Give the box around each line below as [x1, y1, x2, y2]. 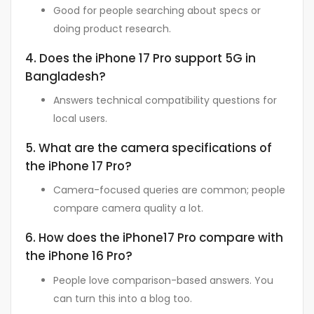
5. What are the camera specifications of [25, 139, 272, 157]
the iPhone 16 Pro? [25, 247, 132, 265]
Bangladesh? [25, 67, 106, 85]
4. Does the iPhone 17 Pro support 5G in [25, 49, 256, 67]
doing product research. [53, 21, 171, 36]
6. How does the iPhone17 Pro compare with [25, 229, 283, 247]
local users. [53, 111, 107, 126]
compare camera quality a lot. [53, 201, 203, 216]
